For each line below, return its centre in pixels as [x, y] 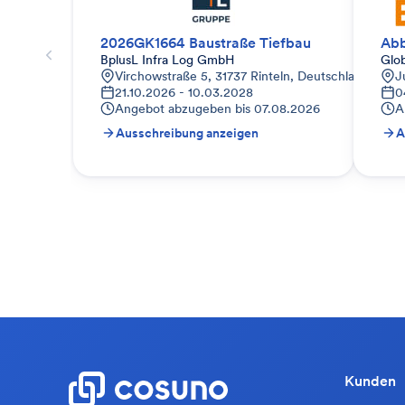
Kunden [370, 381]
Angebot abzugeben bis [183, 108]
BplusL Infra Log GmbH [167, 60]
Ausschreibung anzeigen [187, 133]
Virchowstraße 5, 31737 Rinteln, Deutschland [242, 76]
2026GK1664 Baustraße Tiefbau [206, 42]
